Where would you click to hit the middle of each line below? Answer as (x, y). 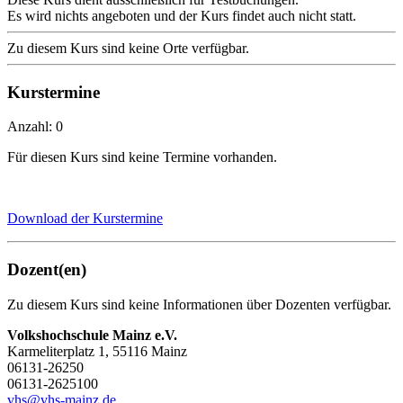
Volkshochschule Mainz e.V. (92, 335)
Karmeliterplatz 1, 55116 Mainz (97, 351)
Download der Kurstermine (85, 219)
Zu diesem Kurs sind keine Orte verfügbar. (128, 48)
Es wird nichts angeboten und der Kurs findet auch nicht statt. (182, 15)
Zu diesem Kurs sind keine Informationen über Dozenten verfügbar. (199, 304)
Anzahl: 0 (35, 127)
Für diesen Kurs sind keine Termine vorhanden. (142, 157)
